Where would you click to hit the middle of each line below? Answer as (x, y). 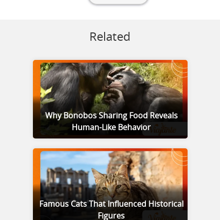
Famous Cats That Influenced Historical (111, 205)
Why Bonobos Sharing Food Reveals (111, 116)
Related (110, 38)
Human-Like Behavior (111, 128)
